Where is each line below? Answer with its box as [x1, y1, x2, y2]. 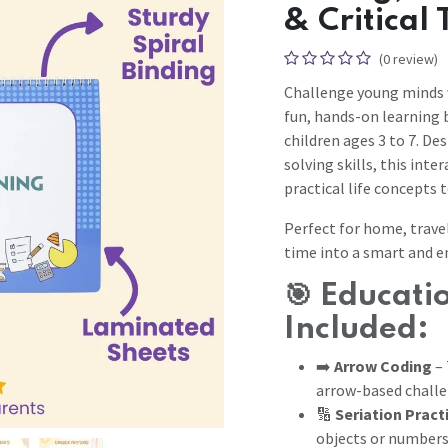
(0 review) [379, 49, 438, 68]
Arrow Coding [334, 355, 432, 376]
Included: [284, 313, 429, 345]
